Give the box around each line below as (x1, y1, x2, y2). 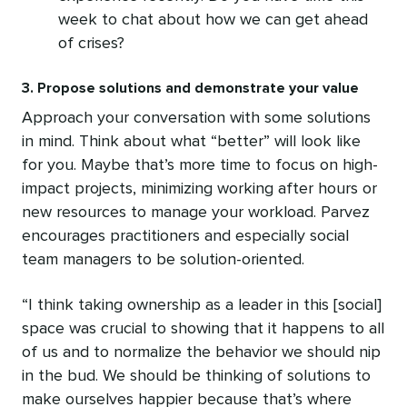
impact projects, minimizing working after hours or (22, 181, 377, 198)
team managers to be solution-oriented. (22, 252, 304, 269)
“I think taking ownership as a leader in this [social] (22, 297, 382, 314)
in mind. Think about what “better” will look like (22, 134, 361, 151)
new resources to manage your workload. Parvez (22, 204, 370, 222)
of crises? (58, 35, 124, 53)
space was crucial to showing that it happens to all (22, 321, 384, 338)
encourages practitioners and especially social (22, 228, 349, 245)
